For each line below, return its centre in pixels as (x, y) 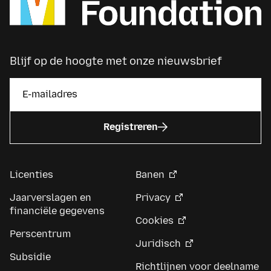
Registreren (131, 127)
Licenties (31, 174)
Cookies (155, 220)
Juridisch (158, 243)
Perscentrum (40, 233)
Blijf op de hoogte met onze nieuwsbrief (116, 61)
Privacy (153, 197)
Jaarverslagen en (51, 197)
